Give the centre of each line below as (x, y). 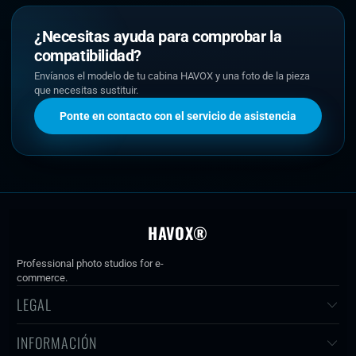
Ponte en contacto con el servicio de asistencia (178, 116)
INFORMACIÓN (57, 342)
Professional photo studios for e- (91, 263)
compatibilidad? (88, 56)
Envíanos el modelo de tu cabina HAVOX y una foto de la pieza (172, 76)
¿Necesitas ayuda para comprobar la (158, 37)
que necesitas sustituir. (86, 90)
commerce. (43, 278)
